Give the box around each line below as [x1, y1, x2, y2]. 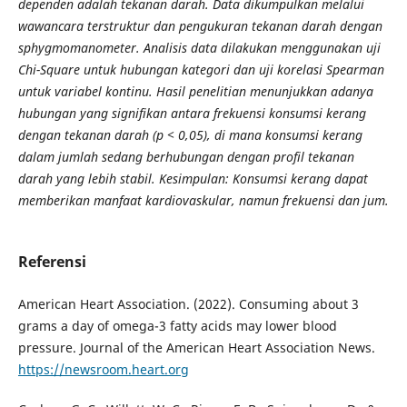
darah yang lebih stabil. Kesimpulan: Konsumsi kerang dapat [17, 170, 368, 188]
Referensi [17, 252, 86, 273]
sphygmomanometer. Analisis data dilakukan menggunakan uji [17, 39, 381, 57]
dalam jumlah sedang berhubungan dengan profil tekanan [17, 148, 354, 166]
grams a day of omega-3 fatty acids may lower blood [17, 317, 337, 335]
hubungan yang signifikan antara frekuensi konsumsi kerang [17, 104, 366, 123]
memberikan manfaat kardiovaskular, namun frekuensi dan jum [17, 192, 385, 210]
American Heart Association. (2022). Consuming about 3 [17, 295, 359, 313]
